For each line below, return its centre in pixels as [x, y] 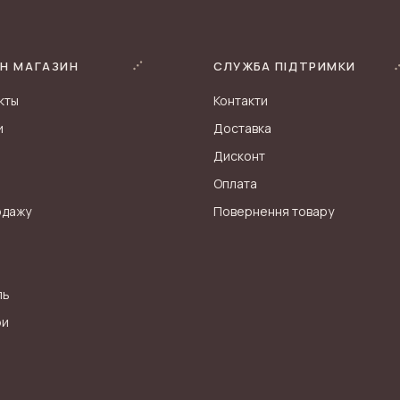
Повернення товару [274, 211]
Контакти [241, 100]
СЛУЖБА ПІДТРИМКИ [285, 66]
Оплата [235, 183]
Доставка [242, 128]
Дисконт [239, 156]
